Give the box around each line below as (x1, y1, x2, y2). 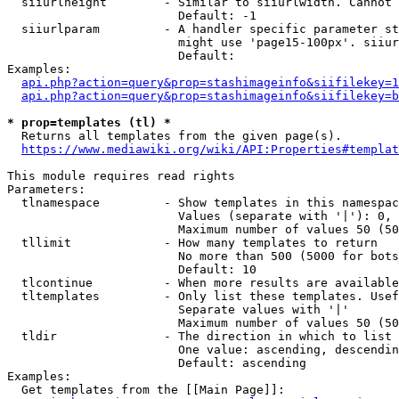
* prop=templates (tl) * (7, 116, 171, 129)
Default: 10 (7, 263, 256, 276)
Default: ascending (7, 356, 306, 370)
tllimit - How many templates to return (7, 236, 378, 249)
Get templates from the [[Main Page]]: (7, 383, 285, 396)
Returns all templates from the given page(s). (7, 129, 342, 142)
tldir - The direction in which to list (7, 330, 392, 343)
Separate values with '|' (7, 303, 349, 316)
